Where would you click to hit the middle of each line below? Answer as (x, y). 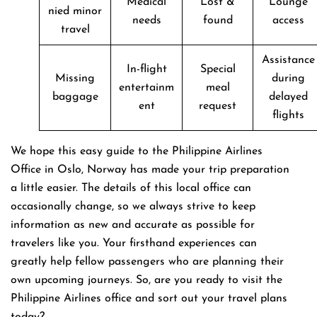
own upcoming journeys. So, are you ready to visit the (146, 280)
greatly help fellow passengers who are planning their (147, 261)
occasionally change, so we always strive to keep (133, 206)
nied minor (75, 11)
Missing (75, 78)
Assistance (288, 60)
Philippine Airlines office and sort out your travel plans (149, 298)
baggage (75, 97)
